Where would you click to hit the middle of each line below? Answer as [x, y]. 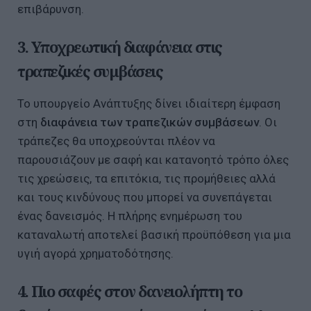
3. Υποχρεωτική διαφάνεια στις [120, 46]
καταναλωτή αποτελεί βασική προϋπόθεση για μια [154, 235]
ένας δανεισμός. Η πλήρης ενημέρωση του [130, 216]
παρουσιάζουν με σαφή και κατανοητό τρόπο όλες [153, 160]
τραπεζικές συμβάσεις [90, 70]
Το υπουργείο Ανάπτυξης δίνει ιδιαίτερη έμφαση [149, 104]
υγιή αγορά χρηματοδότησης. [95, 254]
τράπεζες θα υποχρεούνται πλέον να [116, 141]
